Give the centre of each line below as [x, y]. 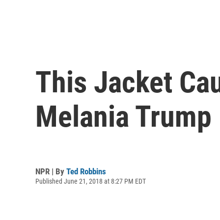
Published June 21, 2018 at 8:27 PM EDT [91, 181]
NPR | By [51, 171]
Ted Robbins [86, 171]
